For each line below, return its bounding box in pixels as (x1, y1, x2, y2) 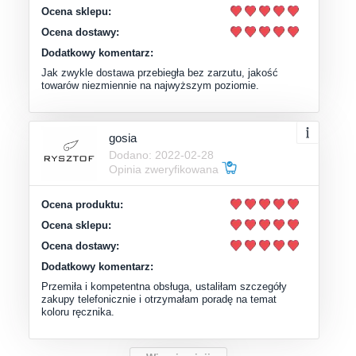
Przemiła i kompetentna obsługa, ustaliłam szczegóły (41, 280, 287, 292)
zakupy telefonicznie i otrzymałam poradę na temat (41, 292, 277, 305)
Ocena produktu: (41, 198, 123, 211)
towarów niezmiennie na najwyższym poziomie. (41, 79, 259, 91)
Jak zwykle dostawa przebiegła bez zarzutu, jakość (41, 66, 278, 79)
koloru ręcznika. (41, 305, 114, 318)
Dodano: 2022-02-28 (109, 149, 214, 162)
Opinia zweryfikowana (109, 163, 222, 176)
